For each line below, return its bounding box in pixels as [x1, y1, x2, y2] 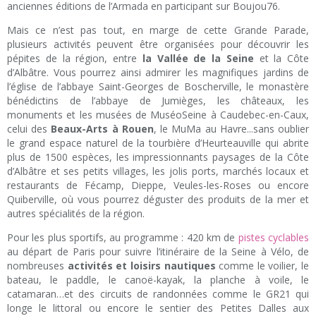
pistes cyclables [238, 231, 310, 245]
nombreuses [7, 259, 68, 273]
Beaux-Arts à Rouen [51, 122, 154, 136]
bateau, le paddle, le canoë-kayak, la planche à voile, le [7, 273, 309, 287]
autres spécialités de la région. [7, 207, 145, 221]
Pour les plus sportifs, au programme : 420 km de [7, 231, 238, 245]
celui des [7, 122, 51, 136]
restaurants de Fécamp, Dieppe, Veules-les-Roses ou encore [7, 178, 309, 193]
